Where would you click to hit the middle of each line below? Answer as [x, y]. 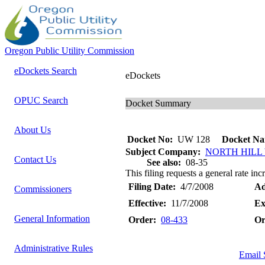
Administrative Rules [54, 248]
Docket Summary [158, 103]
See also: [164, 162]
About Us [33, 130]
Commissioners [43, 189]
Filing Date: [152, 187]
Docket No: [150, 139]
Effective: [147, 203]
